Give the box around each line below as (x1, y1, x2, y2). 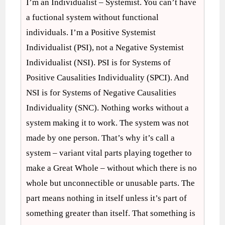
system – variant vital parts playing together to (26, 148, 192, 158)
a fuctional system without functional (26, 13, 159, 22)
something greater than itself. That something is (26, 208, 196, 218)
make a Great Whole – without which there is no (26, 163, 197, 173)
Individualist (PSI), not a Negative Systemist (26, 43, 184, 52)
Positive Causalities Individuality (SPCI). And (26, 73, 189, 82)
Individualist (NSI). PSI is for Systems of (26, 58, 171, 67)
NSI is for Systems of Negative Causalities (26, 88, 177, 97)
